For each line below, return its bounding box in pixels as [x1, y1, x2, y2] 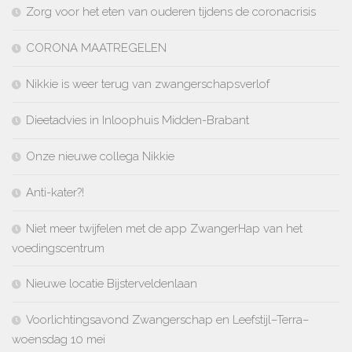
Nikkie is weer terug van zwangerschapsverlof [26, 76, 269, 91]
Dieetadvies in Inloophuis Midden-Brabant [26, 112, 249, 127]
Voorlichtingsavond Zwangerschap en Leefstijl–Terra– [26, 312, 309, 327]
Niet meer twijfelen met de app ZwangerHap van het [26, 221, 302, 236]
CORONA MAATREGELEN [26, 40, 167, 55]
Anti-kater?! [26, 185, 84, 200]
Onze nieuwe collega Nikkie [26, 148, 174, 163]
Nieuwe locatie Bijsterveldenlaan [26, 276, 197, 291]
